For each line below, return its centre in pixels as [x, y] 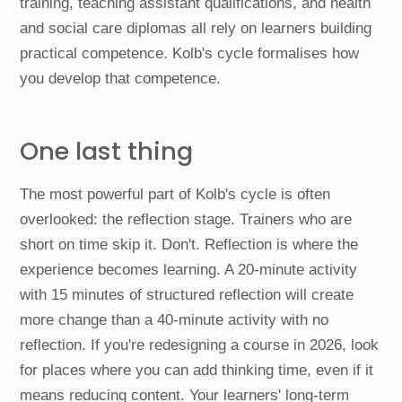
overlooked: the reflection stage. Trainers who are [186, 219]
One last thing [107, 152]
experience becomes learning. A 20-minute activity [189, 269]
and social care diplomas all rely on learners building [196, 29]
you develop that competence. [121, 79]
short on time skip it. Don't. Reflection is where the [189, 244]
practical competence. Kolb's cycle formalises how [190, 54]
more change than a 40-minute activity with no [175, 319]
